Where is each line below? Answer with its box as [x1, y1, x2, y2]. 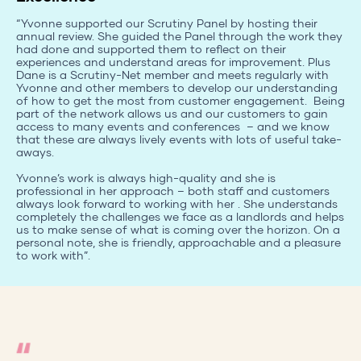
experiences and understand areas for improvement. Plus [16, 54, 330, 68]
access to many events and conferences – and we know [16, 118, 330, 133]
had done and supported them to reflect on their [16, 41, 286, 56]
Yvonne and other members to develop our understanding [16, 80, 338, 94]
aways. [16, 144, 54, 159]
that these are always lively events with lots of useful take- [16, 131, 342, 146]
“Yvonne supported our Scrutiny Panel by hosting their [16, 15, 317, 30]
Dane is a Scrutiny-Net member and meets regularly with [16, 67, 329, 81]
